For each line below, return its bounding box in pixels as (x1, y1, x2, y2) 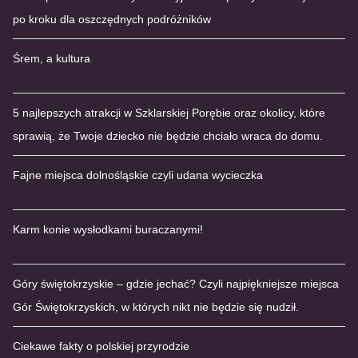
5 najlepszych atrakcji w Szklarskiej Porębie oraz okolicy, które (13, 106, 325, 120)
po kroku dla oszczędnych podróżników (13, 13, 211, 26)
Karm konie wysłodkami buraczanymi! (13, 223, 203, 237)
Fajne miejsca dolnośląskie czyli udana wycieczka (13, 169, 263, 182)
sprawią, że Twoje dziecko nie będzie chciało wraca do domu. (13, 129, 323, 143)
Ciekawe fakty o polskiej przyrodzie (13, 340, 189, 353)
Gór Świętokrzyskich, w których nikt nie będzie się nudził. (13, 300, 299, 314)
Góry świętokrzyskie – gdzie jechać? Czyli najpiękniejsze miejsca (13, 277, 339, 291)
